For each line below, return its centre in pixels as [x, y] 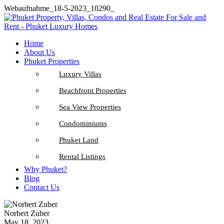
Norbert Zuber [27, 213]
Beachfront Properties [93, 90]
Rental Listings [82, 156]
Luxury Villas [80, 74]
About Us [39, 52]
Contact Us [42, 187]
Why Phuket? [45, 169]
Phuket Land [79, 140]
